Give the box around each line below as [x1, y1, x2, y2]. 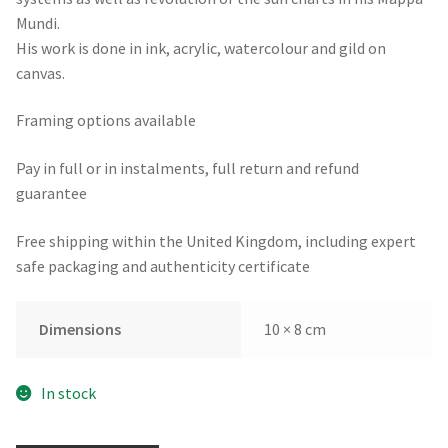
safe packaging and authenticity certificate [16, 255, 310, 276]
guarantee [16, 182, 87, 203]
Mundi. [16, 12, 60, 33]
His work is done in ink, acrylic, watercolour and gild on [16, 37, 386, 58]
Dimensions [38, 319, 121, 340]
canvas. [16, 62, 65, 83]
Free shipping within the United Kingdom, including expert [16, 230, 416, 251]
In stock [40, 382, 96, 403]
